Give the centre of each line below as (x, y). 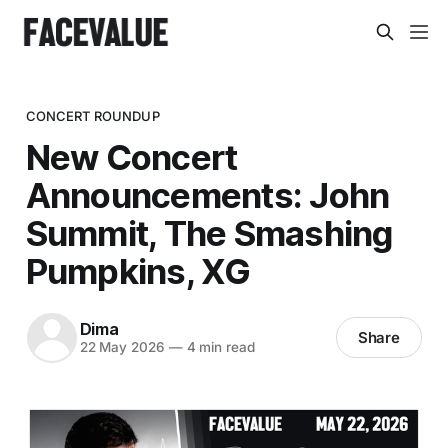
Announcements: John (207, 194)
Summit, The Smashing (209, 232)
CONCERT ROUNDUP (92, 115)
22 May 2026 (122, 347)
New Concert (131, 156)
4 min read (218, 347)
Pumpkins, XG (138, 270)
